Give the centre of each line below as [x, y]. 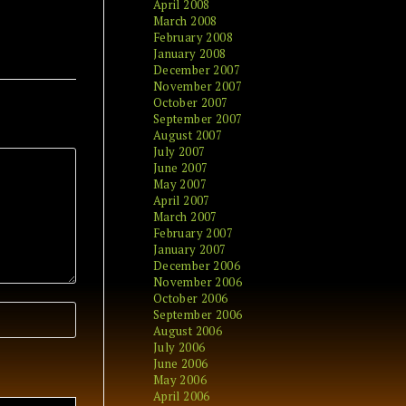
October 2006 [190, 298]
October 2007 [190, 102]
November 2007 [198, 86]
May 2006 [180, 380]
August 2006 [188, 331]
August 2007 [188, 135]
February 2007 [193, 233]
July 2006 [179, 347]
